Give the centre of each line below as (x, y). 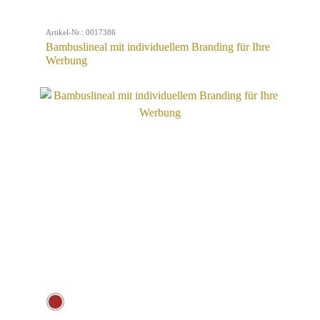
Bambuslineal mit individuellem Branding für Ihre (158, 47)
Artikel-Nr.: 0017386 (81, 32)
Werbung (66, 60)
